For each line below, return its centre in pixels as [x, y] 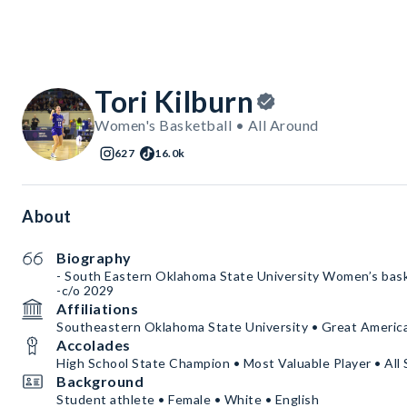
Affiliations [97, 309]
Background [100, 382]
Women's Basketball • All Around [207, 125]
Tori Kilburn [174, 102]
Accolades [94, 345]
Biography [94, 258]
